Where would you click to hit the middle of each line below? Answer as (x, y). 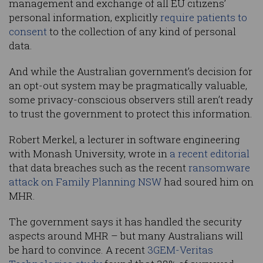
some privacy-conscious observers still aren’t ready (131, 100)
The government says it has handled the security (125, 222)
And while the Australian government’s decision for (131, 72)
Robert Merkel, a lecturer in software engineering (124, 140)
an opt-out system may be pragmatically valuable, (128, 86)
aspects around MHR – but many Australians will (126, 236)
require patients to (204, 18)
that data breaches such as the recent (99, 168)
